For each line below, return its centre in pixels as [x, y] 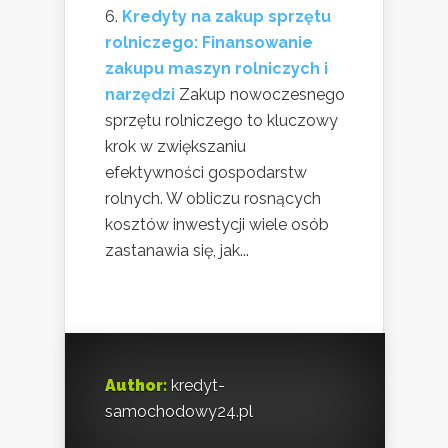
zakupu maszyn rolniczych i [216, 69]
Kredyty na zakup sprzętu [226, 17]
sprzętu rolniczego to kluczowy [221, 121]
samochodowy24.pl [179, 412]
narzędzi [140, 95]
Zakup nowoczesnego [262, 95]
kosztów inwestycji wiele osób [217, 225]
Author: [136, 386]
